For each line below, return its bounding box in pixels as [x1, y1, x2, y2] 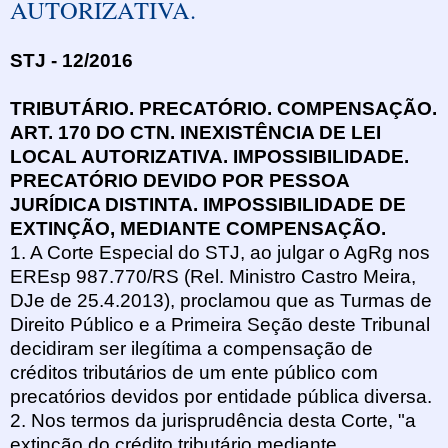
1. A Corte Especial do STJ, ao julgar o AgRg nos [10, 242, 430, 264]
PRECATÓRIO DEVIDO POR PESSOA [10, 170, 349, 192]
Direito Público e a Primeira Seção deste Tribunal [10, 314, 430, 336]
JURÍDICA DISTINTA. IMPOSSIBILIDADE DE [10, 194, 406, 216]
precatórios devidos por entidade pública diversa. [10, 386, 432, 408]
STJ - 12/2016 [10, 50, 133, 72]
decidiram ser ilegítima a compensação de [10, 338, 373, 360]
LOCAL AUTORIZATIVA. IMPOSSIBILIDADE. [10, 146, 409, 168]
